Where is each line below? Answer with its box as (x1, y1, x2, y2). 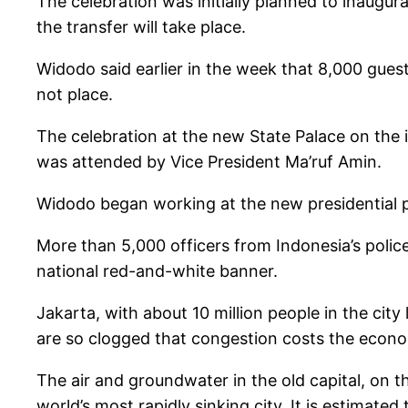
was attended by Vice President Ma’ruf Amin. (36, 152, 382, 172)
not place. (36, 85, 113, 105)
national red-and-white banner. (36, 261, 278, 281)
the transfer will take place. (36, 17, 246, 37)
